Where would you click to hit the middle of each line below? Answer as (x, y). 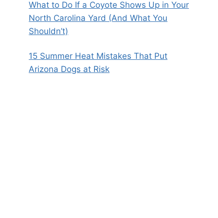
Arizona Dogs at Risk (69, 69)
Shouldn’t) (49, 31)
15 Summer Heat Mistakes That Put (98, 56)
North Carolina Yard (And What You (98, 18)
